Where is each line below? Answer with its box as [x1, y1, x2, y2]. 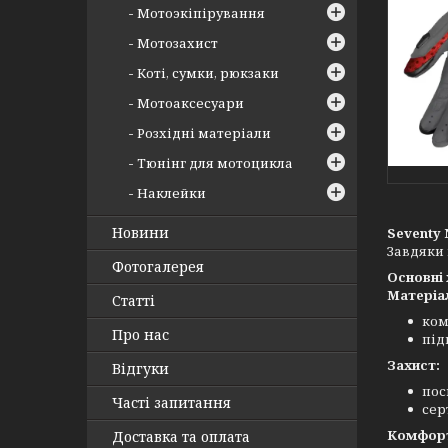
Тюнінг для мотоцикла [137, 154, 293, 172]
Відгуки [112, 359, 169, 378]
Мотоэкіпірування [137, 4, 265, 22]
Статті [112, 291, 155, 310]
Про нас [112, 325, 169, 344]
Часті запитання [112, 393, 231, 412]
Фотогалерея [112, 257, 204, 276]
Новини [112, 223, 169, 242]
